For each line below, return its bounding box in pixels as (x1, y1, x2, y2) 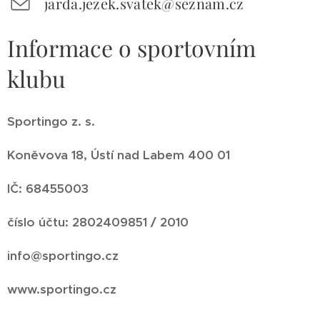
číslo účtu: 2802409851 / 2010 (7, 214, 189, 230)
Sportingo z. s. (7, 113, 95, 129)
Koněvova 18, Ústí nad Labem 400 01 (7, 146, 230, 163)
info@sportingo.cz (7, 247, 119, 264)
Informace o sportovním (7, 31, 256, 63)
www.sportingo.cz (7, 281, 116, 297)
